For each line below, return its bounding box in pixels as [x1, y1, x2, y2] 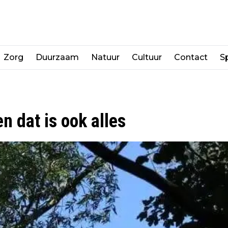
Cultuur [132, 52, 162, 62]
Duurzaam [36, 52, 79, 62]
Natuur [91, 52, 120, 62]
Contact [174, 52, 208, 62]
